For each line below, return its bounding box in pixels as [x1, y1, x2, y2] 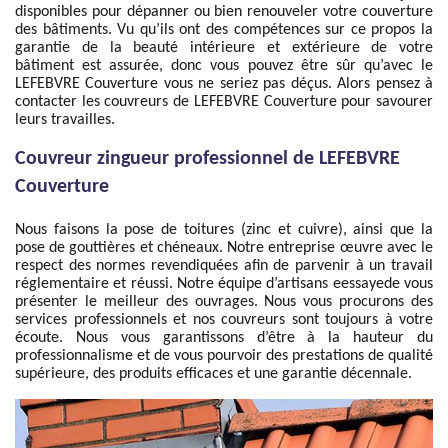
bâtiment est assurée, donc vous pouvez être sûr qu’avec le [15, 58, 433, 74]
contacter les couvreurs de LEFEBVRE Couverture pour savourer [15, 94, 433, 110]
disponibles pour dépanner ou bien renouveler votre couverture [15, 4, 433, 20]
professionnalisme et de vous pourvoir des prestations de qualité [15, 348, 433, 364]
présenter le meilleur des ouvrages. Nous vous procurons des [15, 294, 433, 310]
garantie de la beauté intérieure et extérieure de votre [15, 40, 433, 56]
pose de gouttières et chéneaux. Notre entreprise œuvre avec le [15, 240, 433, 256]
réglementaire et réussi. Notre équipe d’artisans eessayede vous [15, 276, 433, 292]
